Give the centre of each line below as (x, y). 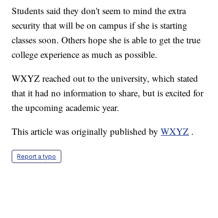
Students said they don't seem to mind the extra (99, 11)
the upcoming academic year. (66, 108)
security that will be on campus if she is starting (100, 25)
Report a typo (37, 157)
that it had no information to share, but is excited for (108, 93)
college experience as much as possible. (85, 54)
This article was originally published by (86, 131)
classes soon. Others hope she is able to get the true (106, 40)
